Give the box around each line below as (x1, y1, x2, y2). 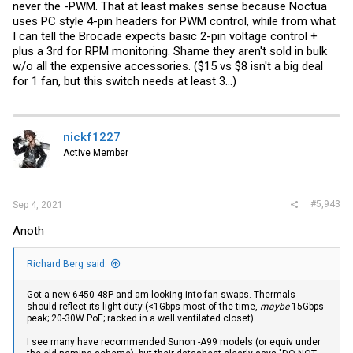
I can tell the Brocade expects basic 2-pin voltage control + (13, 28, 318, 43)
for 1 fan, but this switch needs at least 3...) (13, 73, 236, 88)
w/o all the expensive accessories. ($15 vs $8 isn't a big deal (13, 58, 323, 73)
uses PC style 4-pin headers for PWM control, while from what (13, 13, 336, 28)
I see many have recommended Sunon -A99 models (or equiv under (27, 336, 321, 348)
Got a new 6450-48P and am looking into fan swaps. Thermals (27, 289, 295, 301)
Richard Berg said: (27, 258, 107, 270)
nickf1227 (63, 129, 121, 144)
